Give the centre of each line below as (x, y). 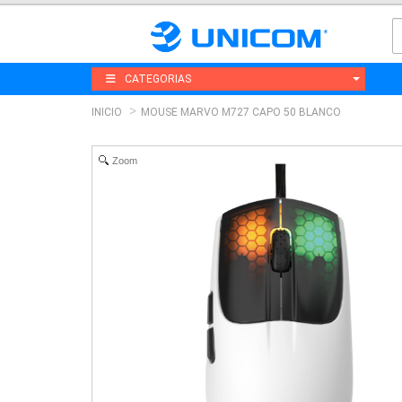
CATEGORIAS (158, 79)
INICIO (107, 112)
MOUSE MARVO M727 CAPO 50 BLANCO (241, 112)
